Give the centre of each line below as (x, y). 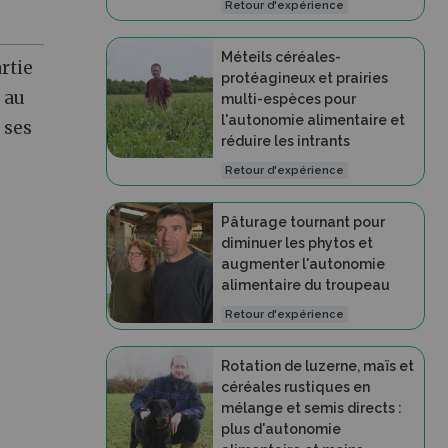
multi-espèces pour (288, 99)
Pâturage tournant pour (302, 222)
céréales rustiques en (295, 387)
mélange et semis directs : (311, 408)
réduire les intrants (285, 141)
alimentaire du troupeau (305, 285)
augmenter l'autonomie (302, 264)
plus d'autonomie (280, 429)
